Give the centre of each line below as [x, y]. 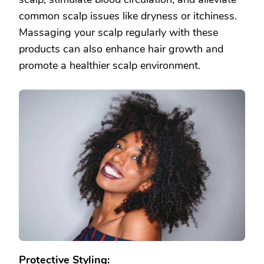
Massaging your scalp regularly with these [118, 33]
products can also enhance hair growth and [121, 49]
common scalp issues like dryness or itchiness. [128, 16]
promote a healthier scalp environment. [110, 66]
